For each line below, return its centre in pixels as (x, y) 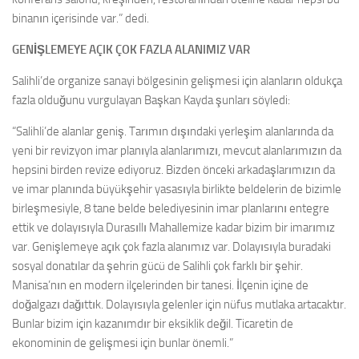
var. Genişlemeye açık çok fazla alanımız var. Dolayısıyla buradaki (171, 246)
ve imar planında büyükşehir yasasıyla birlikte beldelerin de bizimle (177, 189)
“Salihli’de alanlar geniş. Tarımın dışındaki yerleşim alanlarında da (173, 131)
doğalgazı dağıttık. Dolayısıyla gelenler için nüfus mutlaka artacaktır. (179, 304)
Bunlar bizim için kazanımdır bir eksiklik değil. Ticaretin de (153, 323)
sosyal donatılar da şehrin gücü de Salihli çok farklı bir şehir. (157, 266)
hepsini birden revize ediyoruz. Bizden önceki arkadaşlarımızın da (173, 169)
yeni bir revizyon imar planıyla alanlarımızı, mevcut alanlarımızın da (177, 150)
